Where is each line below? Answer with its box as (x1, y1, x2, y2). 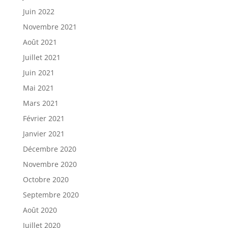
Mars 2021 (22, 98, 59, 108)
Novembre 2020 (22, 159, 77, 169)
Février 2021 (22, 113, 65, 123)
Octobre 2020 (22, 175, 69, 184)
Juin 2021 (22, 68, 54, 77)
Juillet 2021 (22, 52, 61, 62)
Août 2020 (22, 205, 57, 215)
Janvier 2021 (22, 129, 65, 138)
